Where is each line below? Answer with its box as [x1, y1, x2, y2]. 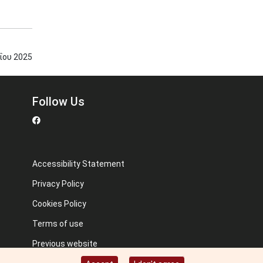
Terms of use [32, 219, 83, 228]
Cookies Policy [32, 199, 86, 208]
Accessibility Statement [32, 159, 124, 168]
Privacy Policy [32, 179, 84, 188]
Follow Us [32, 95, 85, 109]
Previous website [32, 239, 97, 248]
